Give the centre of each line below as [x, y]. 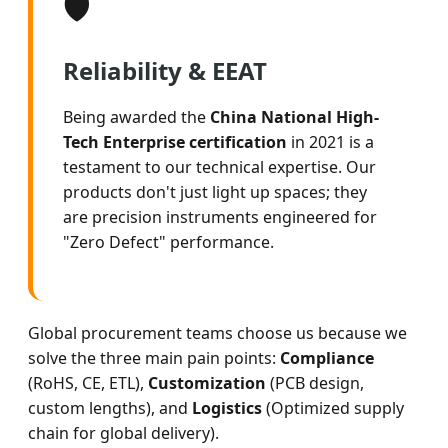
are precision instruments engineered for [220, 216]
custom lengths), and [110, 407]
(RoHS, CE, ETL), [88, 382]
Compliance [327, 357]
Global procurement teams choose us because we [217, 332]
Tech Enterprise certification [175, 141]
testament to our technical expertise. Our [219, 166]
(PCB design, [315, 382]
